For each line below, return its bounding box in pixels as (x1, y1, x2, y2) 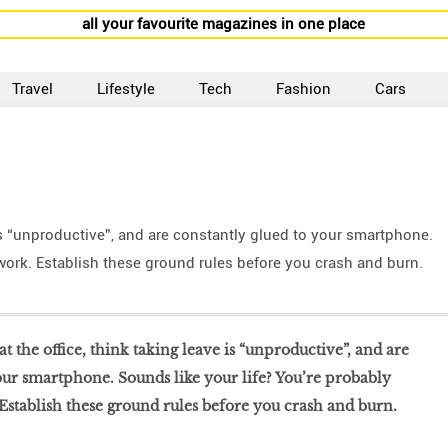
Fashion (276, 80, 332, 98)
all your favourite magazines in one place (82, 15, 366, 33)
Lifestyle (97, 80, 156, 98)
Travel (12, 80, 54, 98)
